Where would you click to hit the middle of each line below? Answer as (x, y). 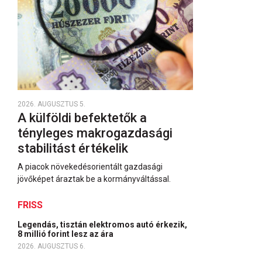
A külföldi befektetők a (82, 118)
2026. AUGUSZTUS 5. (51, 104)
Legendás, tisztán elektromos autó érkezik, (102, 225)
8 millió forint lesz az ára (66, 234)
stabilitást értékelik (74, 148)
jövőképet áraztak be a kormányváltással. (94, 179)
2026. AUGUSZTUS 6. (51, 246)
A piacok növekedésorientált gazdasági (90, 167)
